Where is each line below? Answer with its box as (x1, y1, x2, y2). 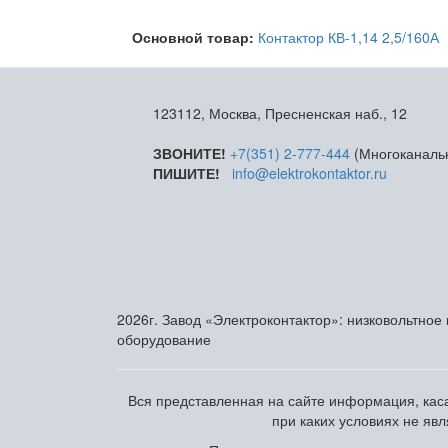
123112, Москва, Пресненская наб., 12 (153, 103, 408, 123)
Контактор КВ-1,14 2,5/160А (258, 27, 439, 47)
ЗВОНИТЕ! (153, 143, 227, 163)
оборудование (117, 329, 211, 349)
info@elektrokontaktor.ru (232, 163, 388, 183)
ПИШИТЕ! (153, 163, 221, 183)
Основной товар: (132, 27, 258, 47)
